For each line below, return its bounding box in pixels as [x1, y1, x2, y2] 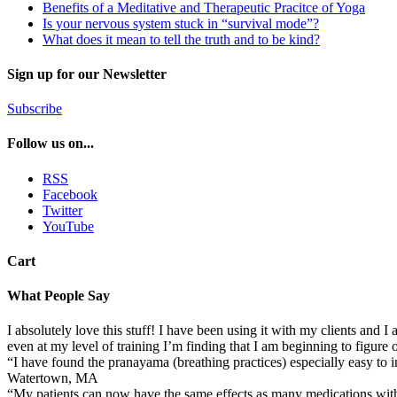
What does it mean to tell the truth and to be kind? [43, 31, 320, 47]
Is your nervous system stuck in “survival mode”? [43, 15, 319, 31]
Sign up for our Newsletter [7, 66, 167, 82]
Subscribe [7, 101, 62, 117]
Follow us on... [7, 136, 94, 152]
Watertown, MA [7, 370, 98, 386]
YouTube [43, 218, 94, 234]
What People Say [7, 288, 110, 304]
